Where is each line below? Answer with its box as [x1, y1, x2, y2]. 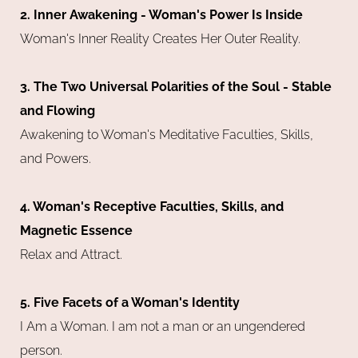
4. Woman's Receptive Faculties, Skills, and [20, 198, 284, 214]
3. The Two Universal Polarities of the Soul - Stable [20, 78, 332, 94]
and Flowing [20, 102, 95, 118]
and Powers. [20, 150, 91, 166]
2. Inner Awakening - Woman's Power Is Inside [20, 6, 309, 22]
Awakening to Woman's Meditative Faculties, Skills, [20, 126, 313, 142]
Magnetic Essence [20, 222, 133, 238]
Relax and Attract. [20, 246, 122, 262]
